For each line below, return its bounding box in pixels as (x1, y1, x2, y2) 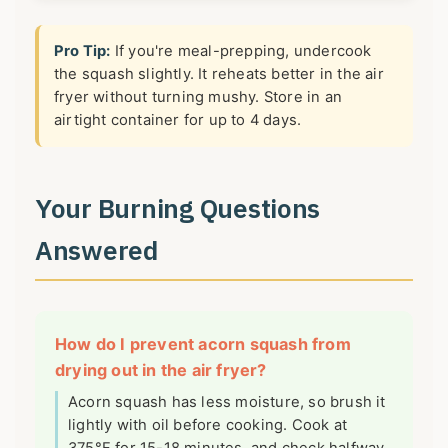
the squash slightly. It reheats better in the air (54, 65, 384, 84)
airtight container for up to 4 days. (54, 111, 302, 130)
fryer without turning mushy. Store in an (54, 88, 342, 107)
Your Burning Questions (35, 190, 321, 225)
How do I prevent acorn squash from (55, 333, 351, 354)
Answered (35, 232, 158, 267)
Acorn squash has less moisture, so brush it (68, 392, 386, 411)
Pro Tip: (54, 42, 111, 61)
